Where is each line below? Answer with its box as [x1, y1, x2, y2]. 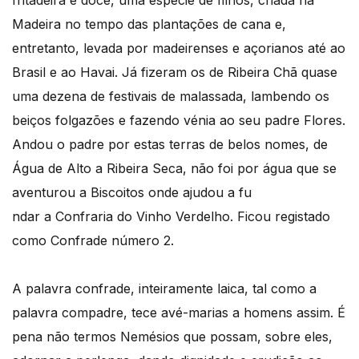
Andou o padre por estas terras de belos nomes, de [12, 135, 328, 152]
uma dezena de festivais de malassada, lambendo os [12, 87, 329, 104]
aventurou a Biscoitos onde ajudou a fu [12, 184, 252, 200]
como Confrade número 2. [12, 232, 174, 248]
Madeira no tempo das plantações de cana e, [12, 15, 286, 32]
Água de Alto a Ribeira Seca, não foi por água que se [12, 159, 337, 176]
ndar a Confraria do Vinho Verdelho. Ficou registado [12, 208, 330, 224]
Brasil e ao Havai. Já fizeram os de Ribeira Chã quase [12, 63, 337, 80]
